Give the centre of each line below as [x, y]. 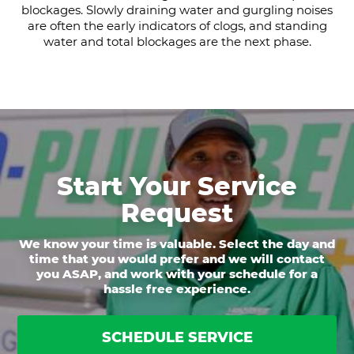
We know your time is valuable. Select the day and [177, 244]
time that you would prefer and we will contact [177, 259]
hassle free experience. [177, 289]
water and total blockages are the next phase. [177, 42]
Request [177, 213]
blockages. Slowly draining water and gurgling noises [177, 10]
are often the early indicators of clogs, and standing [177, 26]
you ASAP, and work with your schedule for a [177, 274]
